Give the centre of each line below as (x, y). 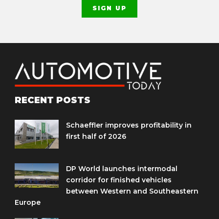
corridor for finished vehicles (119, 180)
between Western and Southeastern (132, 191)
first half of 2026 (96, 136)
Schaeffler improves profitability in (129, 125)
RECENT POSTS (53, 100)
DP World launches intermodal (122, 168)
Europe (28, 202)
